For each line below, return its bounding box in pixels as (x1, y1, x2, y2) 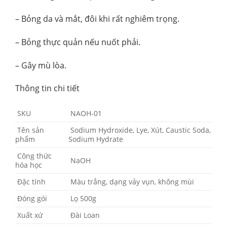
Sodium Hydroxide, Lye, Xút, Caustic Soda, (68, 125, 211, 135)
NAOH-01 (68, 108, 102, 119)
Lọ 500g (68, 194, 97, 204)
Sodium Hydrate (68, 134, 124, 144)
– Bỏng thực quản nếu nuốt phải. (15, 36, 140, 48)
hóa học (15, 160, 42, 170)
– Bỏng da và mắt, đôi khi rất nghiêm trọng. (15, 13, 179, 24)
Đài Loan (68, 210, 100, 220)
